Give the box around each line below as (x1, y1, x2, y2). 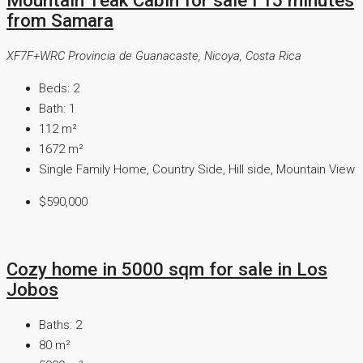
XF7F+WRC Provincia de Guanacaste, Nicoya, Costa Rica (6, 48, 301, 63)
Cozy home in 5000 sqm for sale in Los (6, 258, 327, 280)
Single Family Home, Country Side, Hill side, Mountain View (39, 161, 355, 177)
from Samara (6, 9, 113, 31)
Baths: (39, 317, 72, 332)
